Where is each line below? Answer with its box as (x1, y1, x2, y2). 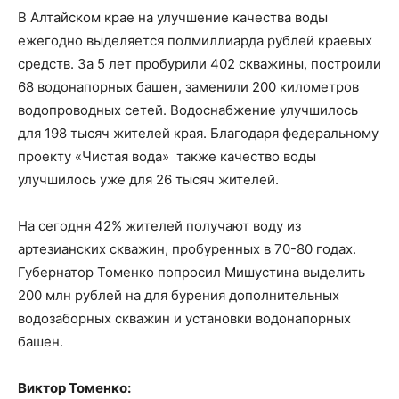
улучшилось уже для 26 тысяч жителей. (18, 171, 279, 188)
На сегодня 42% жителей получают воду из (18, 217, 301, 234)
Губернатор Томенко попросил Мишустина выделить (18, 264, 365, 281)
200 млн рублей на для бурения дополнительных (18, 287, 339, 304)
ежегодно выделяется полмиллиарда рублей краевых (18, 32, 372, 49)
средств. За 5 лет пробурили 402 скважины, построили (18, 55, 381, 72)
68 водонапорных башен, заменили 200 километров (18, 78, 359, 95)
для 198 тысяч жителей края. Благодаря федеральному (18, 125, 379, 142)
